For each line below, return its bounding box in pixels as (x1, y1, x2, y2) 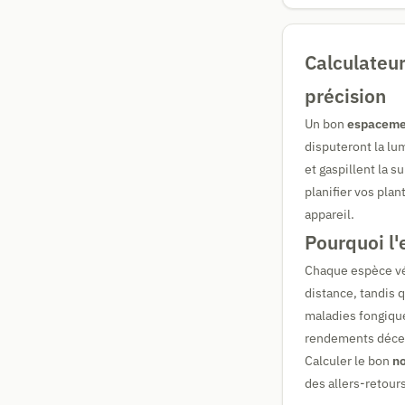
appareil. (305, 206, 354, 222)
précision (305, 83, 386, 108)
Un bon (305, 116, 347, 132)
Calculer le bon (305, 353, 392, 369)
